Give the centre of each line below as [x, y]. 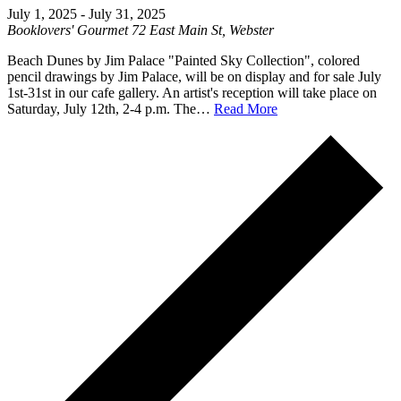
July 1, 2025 [42, 14]
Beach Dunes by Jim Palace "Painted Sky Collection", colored [183, 61]
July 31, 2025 [127, 14]
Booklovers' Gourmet [69, 30]
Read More [246, 109]
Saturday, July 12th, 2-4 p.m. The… [111, 109]
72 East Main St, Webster [203, 30]
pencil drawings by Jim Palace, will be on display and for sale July [194, 77]
